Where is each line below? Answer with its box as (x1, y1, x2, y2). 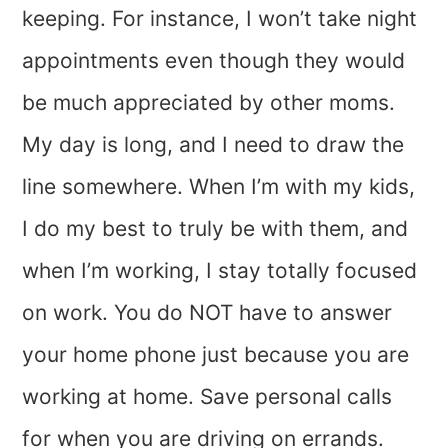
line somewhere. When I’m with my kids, (22, 173, 416, 199)
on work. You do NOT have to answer (22, 299, 393, 325)
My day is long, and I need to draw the (22, 131, 405, 157)
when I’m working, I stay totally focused (22, 257, 418, 283)
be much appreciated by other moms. (22, 89, 396, 115)
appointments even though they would (22, 47, 406, 73)
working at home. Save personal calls (22, 383, 393, 409)
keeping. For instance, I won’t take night (22, 5, 418, 31)
